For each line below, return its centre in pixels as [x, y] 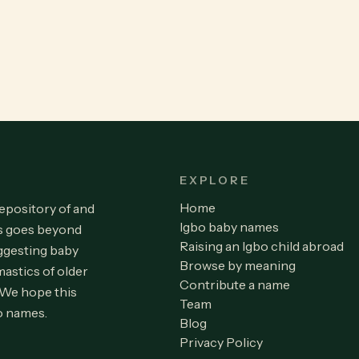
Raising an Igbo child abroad [261, 246]
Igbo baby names [229, 227]
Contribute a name [234, 284]
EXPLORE [214, 180]
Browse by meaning [237, 265]
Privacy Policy [221, 342]
